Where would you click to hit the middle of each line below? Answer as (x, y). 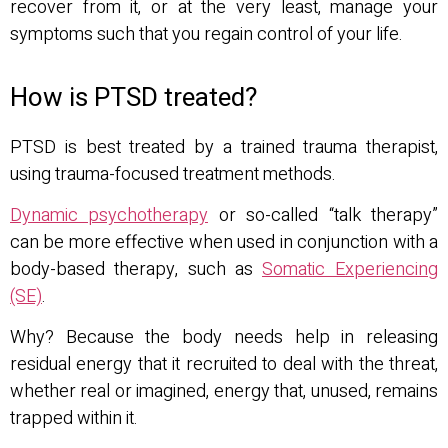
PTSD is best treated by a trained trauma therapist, (224, 147)
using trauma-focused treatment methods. (173, 174)
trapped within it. (76, 419)
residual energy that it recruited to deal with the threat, (224, 365)
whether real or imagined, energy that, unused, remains (224, 392)
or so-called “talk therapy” (323, 215)
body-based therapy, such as (136, 269)
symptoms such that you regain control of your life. (206, 35)
